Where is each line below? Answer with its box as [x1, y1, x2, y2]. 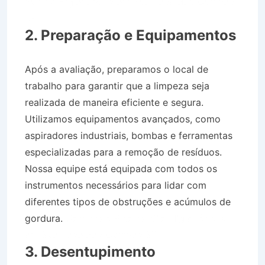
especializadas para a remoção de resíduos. [25, 146, 222, 158]
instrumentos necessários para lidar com [25, 179, 206, 191]
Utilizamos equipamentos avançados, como [25, 112, 221, 125]
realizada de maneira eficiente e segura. [25, 96, 203, 108]
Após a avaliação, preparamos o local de [25, 63, 208, 75]
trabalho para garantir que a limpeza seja [25, 79, 209, 92]
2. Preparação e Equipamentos [25, 26, 236, 44]
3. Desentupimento [25, 243, 156, 260]
